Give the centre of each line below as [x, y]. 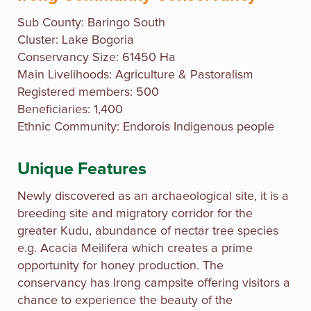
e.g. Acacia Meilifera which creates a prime [135, 248]
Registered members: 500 [88, 92]
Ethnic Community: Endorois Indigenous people [146, 127]
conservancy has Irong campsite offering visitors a [154, 283]
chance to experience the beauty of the [125, 300]
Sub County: [51, 23]
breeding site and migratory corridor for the [135, 213]
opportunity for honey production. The [120, 266]
